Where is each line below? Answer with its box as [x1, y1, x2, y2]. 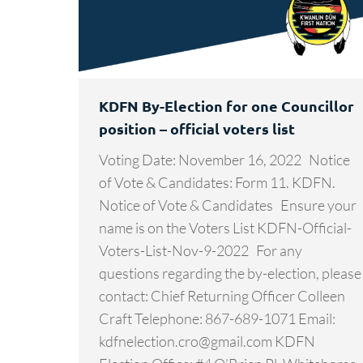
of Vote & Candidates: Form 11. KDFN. [99, 173, 335, 191]
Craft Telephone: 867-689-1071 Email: [99, 309, 335, 327]
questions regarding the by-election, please [99, 263, 361, 282]
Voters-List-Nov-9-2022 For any [99, 241, 302, 259]
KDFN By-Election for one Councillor [99, 96, 354, 115]
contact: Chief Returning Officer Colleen [99, 286, 345, 305]
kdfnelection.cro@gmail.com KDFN [99, 331, 315, 350]
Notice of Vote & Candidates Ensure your [99, 195, 357, 214]
